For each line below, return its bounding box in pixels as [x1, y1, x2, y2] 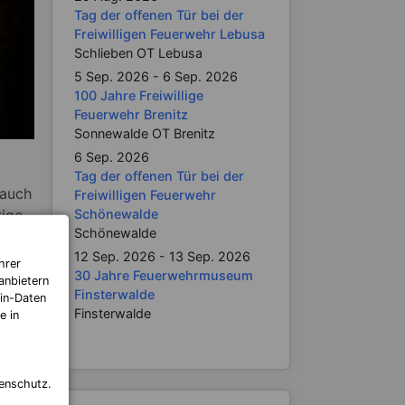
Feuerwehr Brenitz [73, 107, 188, 122]
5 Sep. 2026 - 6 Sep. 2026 [73, 69, 238, 84]
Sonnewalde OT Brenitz [73, 126, 215, 141]
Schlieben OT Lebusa [73, 45, 202, 61]
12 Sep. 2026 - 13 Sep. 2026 [73, 249, 250, 264]
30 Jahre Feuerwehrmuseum [73, 268, 253, 283]
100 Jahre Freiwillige [73, 88, 203, 103]
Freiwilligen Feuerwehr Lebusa [73, 26, 265, 42]
